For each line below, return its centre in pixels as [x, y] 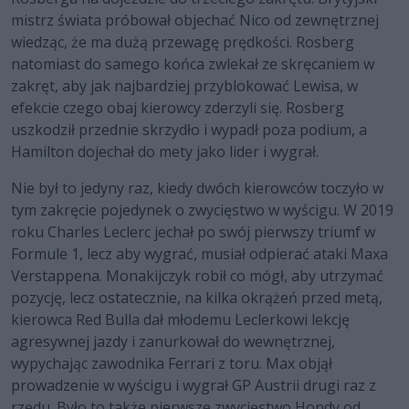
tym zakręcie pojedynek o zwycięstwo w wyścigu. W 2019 [202, 210]
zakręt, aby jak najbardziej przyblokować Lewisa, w [184, 86]
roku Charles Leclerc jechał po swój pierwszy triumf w [193, 232]
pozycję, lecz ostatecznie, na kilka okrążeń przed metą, [197, 298]
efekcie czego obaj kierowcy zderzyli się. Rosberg [178, 108]
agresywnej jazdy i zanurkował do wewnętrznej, [173, 342]
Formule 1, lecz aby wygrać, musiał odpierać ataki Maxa [199, 254]
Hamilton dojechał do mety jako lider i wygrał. [165, 152]
